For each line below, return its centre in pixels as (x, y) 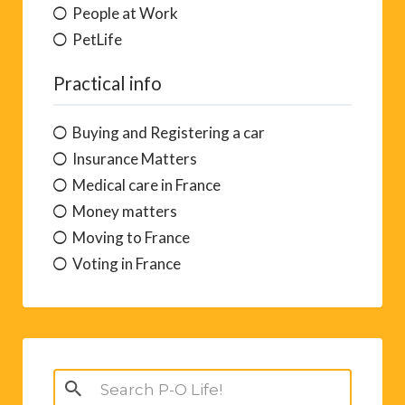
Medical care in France (146, 184)
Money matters (125, 211)
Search (75, 381)
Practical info (108, 83)
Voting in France (127, 263)
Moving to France (131, 237)
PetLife (97, 39)
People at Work (125, 13)
